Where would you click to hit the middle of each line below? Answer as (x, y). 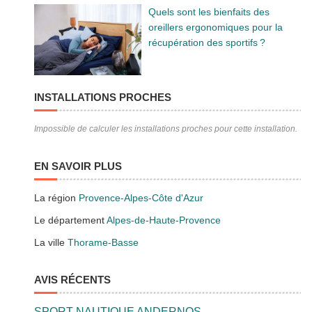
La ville (51, 243)
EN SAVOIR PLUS (78, 166)
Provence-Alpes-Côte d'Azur (141, 198)
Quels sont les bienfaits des (209, 12)
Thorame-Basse (103, 243)
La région (57, 198)
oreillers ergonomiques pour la (215, 28)
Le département (71, 220)
